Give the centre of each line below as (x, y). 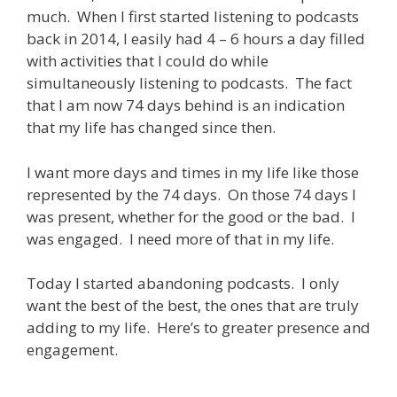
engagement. (72, 350)
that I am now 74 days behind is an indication (186, 105)
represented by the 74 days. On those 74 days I (191, 194)
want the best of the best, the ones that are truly (193, 306)
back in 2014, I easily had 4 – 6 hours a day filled (196, 39)
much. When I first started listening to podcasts (193, 17)
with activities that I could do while (148, 61)
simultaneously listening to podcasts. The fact (189, 83)
